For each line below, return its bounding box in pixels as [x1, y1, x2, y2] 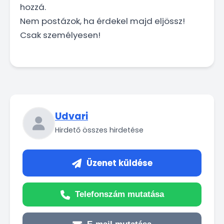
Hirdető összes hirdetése [55, 125, 143, 135]
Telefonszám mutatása [74, 189, 164, 199]
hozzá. [20, 1, 46, 13]
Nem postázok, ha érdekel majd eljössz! [20, 15, 185, 27]
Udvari [55, 109, 88, 123]
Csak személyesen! [20, 29, 100, 41]
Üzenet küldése [86, 157, 152, 169]
